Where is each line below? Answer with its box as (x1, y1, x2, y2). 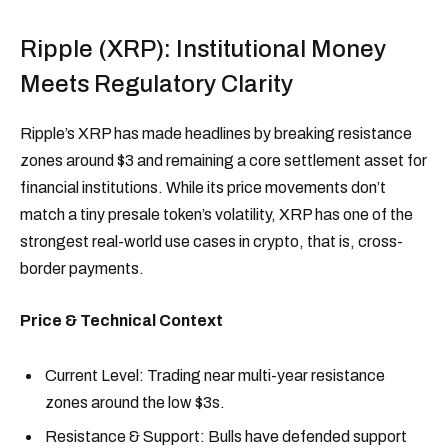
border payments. (20, 260, 144, 278)
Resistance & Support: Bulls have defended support (45, 428, 407, 446)
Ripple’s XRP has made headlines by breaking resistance (20, 125, 412, 143)
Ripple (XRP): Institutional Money (20, 36, 386, 63)
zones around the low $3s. (45, 394, 225, 412)
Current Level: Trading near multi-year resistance (45, 367, 385, 385)
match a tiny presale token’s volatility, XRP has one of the (20, 206, 413, 224)
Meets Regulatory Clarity (20, 71, 293, 98)
